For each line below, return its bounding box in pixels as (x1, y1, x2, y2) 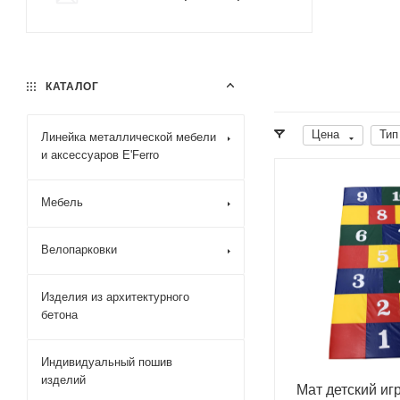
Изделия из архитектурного (41, 290, 189, 304)
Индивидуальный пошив (41, 355, 172, 369)
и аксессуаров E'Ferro (41, 148, 159, 162)
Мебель (41, 196, 83, 209)
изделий (41, 373, 86, 387)
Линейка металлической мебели (41, 130, 216, 144)
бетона (41, 308, 78, 321)
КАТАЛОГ (42, 80, 99, 93)
